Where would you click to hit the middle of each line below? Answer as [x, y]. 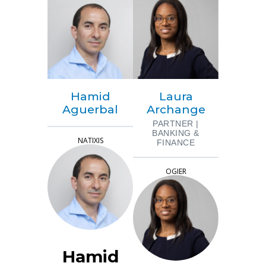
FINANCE [176, 142]
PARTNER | [176, 123]
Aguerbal [90, 109]
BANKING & [176, 133]
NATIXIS [90, 140]
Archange [176, 109]
